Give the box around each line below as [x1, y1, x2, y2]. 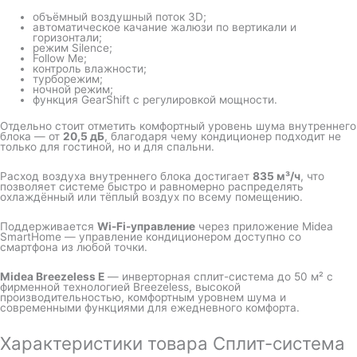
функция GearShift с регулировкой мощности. [33, 92, 278, 106]
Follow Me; [33, 51, 88, 65]
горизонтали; [33, 30, 103, 44]
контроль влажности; [33, 61, 147, 75]
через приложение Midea [195, 220, 333, 233]
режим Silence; [33, 41, 113, 54]
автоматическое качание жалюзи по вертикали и [33, 20, 297, 33]
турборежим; [33, 72, 104, 85]
